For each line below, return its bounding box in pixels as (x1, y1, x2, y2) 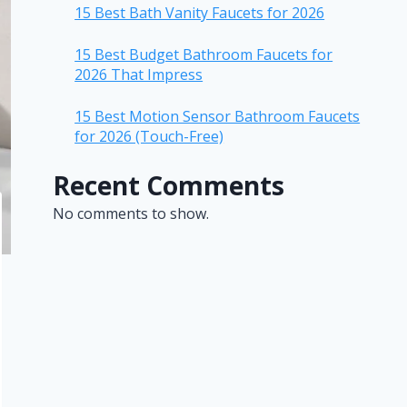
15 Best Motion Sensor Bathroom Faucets (74, 105, 361, 126)
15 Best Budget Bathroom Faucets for (74, 44, 333, 65)
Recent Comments (53, 167, 285, 203)
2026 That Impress (74, 64, 203, 84)
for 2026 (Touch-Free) (74, 125, 224, 146)
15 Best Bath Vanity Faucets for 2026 (74, 2, 325, 23)
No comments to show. (53, 203, 210, 223)
